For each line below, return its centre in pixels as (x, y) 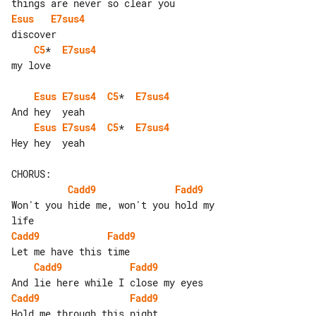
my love (31, 65)
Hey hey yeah (48, 142)
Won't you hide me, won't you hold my (116, 205)
